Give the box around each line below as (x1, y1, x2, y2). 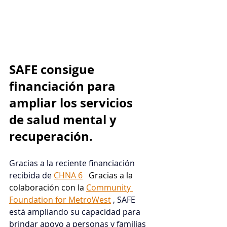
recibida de (9, 170, 52, 181)
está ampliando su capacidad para (9, 206, 142, 218)
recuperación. (9, 128, 93, 145)
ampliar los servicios (9, 94, 136, 112)
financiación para (9, 78, 119, 95)
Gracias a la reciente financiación (9, 158, 137, 169)
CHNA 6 (54, 170, 83, 181)
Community (86, 182, 133, 194)
